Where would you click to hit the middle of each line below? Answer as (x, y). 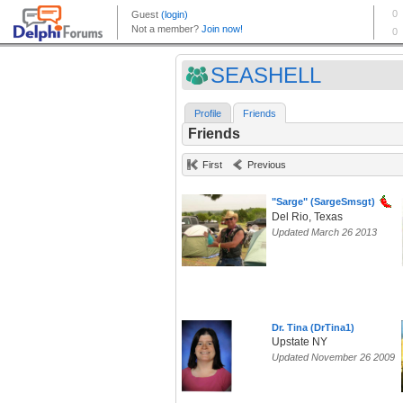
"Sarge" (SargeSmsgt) (323, 202)
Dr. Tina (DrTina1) (313, 328)
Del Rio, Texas (307, 217)
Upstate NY (300, 342)
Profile (208, 114)
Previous (267, 165)
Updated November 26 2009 (333, 358)
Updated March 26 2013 (324, 233)
